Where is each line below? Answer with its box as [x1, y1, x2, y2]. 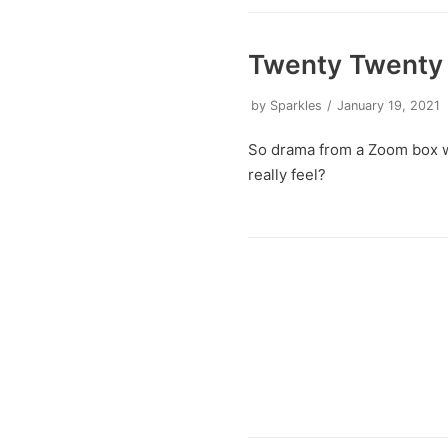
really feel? [248, 164, 327, 184]
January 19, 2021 [337, 97, 441, 113]
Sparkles [270, 97, 323, 113]
